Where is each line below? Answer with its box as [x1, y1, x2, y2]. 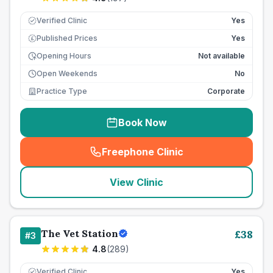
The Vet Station [41, 227, 118, 239]
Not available [198, 51, 245, 60]
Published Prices [37, 34, 97, 43]
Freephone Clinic [102, 146, 183, 158]
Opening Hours [37, 51, 91, 60]
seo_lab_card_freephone [139, 152, 261, 165]
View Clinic [110, 176, 163, 188]
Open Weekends [37, 69, 97, 78]
